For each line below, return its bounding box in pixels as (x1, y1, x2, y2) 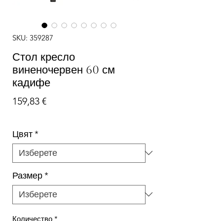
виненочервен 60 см (12, 63, 115, 76)
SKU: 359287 (12, 33, 53, 42)
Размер (12, 170, 42, 181)
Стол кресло (12, 50, 75, 63)
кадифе (12, 76, 50, 89)
